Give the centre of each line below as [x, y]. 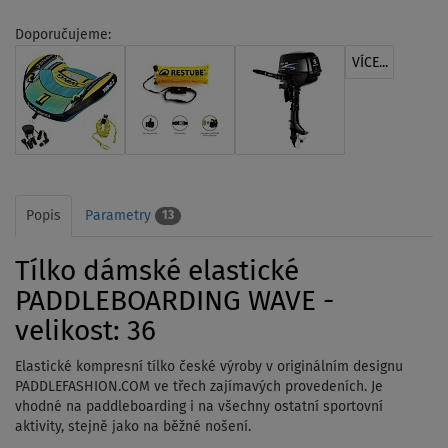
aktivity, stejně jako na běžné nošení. [135, 426]
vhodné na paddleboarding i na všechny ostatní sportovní [199, 406]
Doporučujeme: [63, 34]
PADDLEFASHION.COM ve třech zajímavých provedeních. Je [199, 386]
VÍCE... [369, 62]
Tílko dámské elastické [157, 271]
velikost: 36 [85, 331]
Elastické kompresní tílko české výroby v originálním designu [209, 366]
